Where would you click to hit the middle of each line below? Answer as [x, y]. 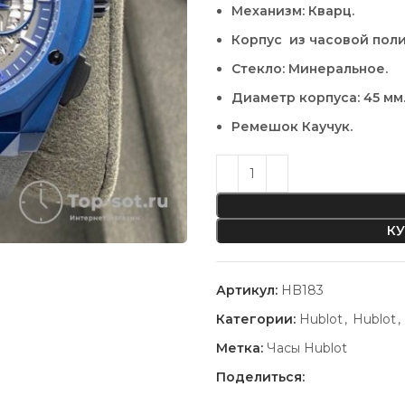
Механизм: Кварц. [293, 10]
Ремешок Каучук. [292, 126]
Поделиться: [260, 377]
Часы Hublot [307, 348]
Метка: [240, 348]
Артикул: [249, 290]
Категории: [256, 319]
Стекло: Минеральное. [310, 68]
